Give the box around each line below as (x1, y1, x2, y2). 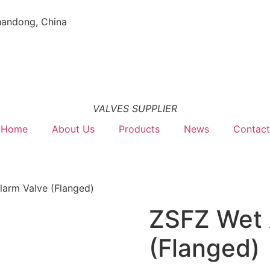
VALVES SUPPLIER (93, 102, 177, 115)
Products (118, 123, 160, 135)
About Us (51, 123, 95, 135)
